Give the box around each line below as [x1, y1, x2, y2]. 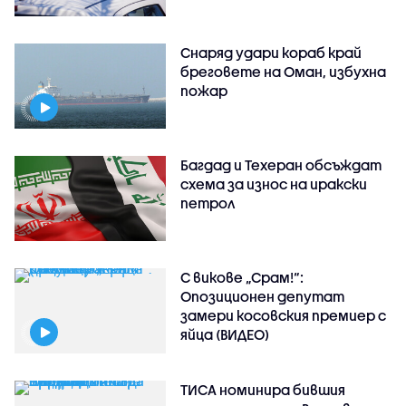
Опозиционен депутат [180, 288, 345, 305]
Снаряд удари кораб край [180, 44, 362, 62]
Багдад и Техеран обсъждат [180, 157, 382, 174]
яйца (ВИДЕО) [180, 326, 270, 343]
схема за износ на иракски [180, 176, 368, 193]
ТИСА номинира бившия [180, 381, 346, 398]
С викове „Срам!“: [180, 269, 304, 286]
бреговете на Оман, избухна [180, 63, 387, 81]
